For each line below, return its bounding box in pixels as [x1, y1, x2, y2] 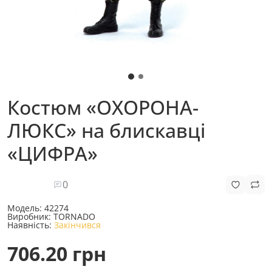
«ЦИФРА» [7, 140, 98, 166]
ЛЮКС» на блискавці [7, 117, 206, 143]
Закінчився [54, 219, 101, 231]
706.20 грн [7, 240, 106, 267]
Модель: [7, 202, 44, 214]
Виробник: [7, 211, 53, 222]
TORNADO [53, 211, 95, 222]
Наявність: [7, 219, 54, 231]
